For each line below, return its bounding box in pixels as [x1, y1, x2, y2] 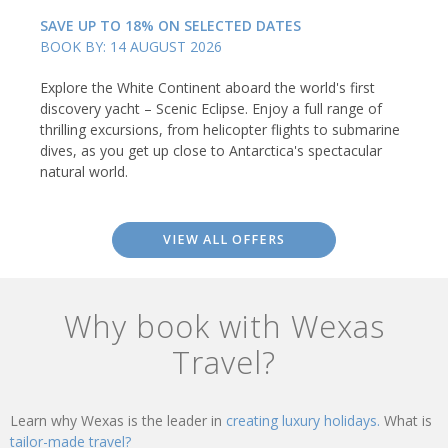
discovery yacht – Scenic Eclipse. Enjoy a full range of [40, 99, 382, 119]
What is [384, 411, 432, 431]
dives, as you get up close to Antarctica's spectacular [40, 141, 382, 161]
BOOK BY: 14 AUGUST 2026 [40, 37, 222, 57]
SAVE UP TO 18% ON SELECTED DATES [40, 16, 301, 36]
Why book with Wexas [63, 305, 385, 348]
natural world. [40, 162, 128, 182]
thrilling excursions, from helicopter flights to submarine [40, 120, 400, 140]
